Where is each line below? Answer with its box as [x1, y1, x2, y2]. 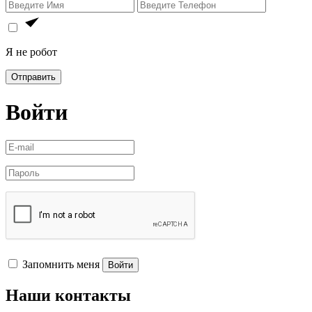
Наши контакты [6, 286, 131, 304]
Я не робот [6, 46, 57, 58]
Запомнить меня [22, 258, 100, 271]
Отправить [11, 72, 56, 83]
